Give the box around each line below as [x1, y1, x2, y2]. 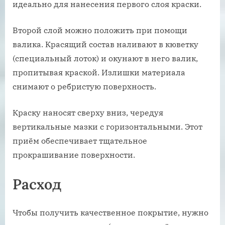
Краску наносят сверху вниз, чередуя [13, 107, 163, 118]
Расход [13, 174, 61, 193]
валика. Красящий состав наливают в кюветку [13, 39, 198, 49]
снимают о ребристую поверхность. [13, 81, 156, 91]
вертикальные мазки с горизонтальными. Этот [13, 121, 202, 132]
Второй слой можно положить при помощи [13, 25, 187, 35]
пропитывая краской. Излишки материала [13, 67, 185, 77]
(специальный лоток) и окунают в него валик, [13, 53, 198, 63]
